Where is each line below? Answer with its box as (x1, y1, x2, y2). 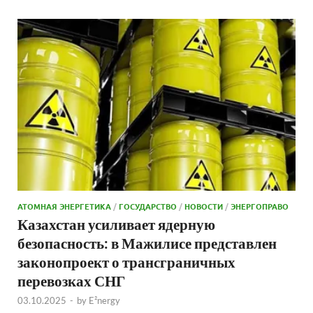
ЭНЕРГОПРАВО (231, 200, 289, 212)
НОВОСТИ (184, 200, 223, 212)
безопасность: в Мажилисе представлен (17, 233, 277, 252)
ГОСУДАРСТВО (119, 200, 177, 212)
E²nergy (89, 294, 120, 306)
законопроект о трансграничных (17, 252, 235, 270)
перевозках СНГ (17, 271, 125, 289)
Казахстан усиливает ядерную (17, 214, 215, 233)
